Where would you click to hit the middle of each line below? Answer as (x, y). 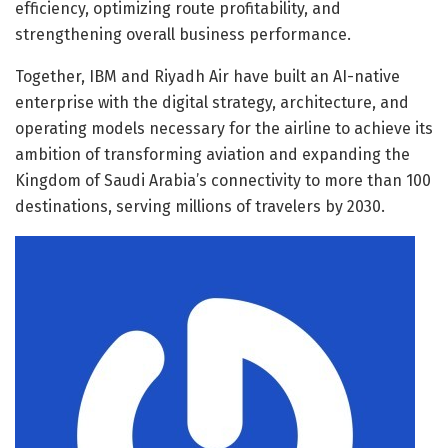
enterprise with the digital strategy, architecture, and (212, 102)
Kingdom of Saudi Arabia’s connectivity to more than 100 (223, 180)
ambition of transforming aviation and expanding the (212, 154)
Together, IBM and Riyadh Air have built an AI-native (207, 76)
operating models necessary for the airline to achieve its (224, 128)
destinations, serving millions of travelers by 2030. (200, 206)
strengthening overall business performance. (183, 34)
